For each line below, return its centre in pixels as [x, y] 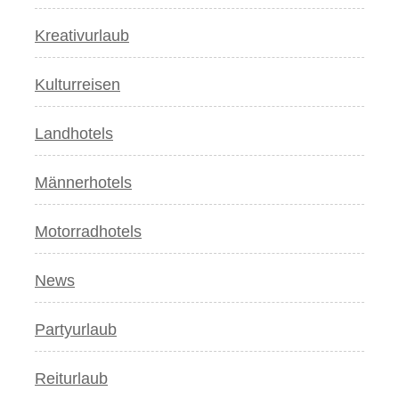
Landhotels [74, 133]
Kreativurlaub [82, 35]
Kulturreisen [77, 84]
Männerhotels [83, 182]
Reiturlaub [71, 378]
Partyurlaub [76, 329]
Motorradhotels [88, 231]
